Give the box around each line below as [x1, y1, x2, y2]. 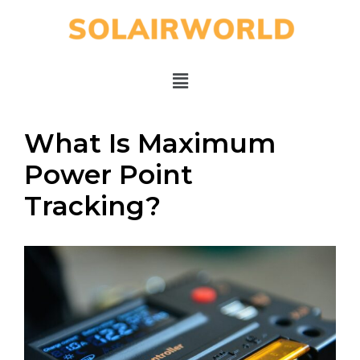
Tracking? [24, 190, 161, 223]
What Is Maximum [24, 127, 276, 160]
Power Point [24, 158, 193, 191]
